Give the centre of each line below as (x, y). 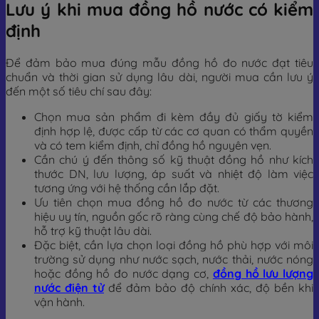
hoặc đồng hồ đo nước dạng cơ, (124, 273)
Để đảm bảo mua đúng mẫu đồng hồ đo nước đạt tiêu (159, 62)
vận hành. (59, 302)
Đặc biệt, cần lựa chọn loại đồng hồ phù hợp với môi (174, 245)
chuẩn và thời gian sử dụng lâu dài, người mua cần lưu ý (159, 77)
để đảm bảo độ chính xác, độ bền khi (209, 287)
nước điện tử (69, 287)
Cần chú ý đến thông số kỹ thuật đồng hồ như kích (174, 159)
